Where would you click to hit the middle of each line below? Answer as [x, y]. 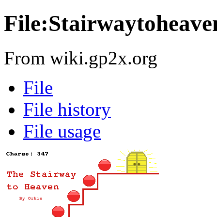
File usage [62, 131]
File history [67, 109]
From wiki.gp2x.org [81, 58]
